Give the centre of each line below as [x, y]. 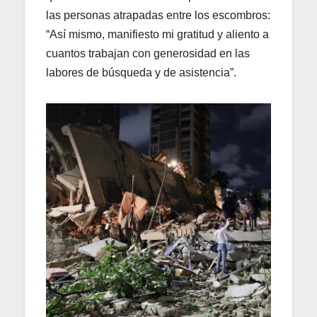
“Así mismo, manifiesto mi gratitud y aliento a [157, 34]
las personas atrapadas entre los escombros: [158, 15]
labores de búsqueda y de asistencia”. [141, 72]
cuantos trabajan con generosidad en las [148, 53]
